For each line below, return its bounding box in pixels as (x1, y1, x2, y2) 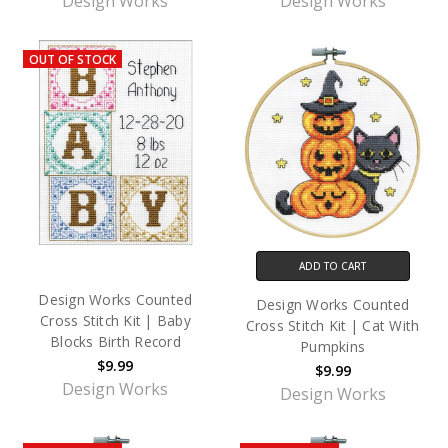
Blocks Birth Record (50, 332, 181, 352)
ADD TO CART (299, 259, 367, 274)
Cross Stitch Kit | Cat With (245, 316, 420, 336)
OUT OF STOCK (28, 50, 116, 68)
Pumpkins (300, 337, 366, 357)
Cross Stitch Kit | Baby (40, 311, 191, 331)
